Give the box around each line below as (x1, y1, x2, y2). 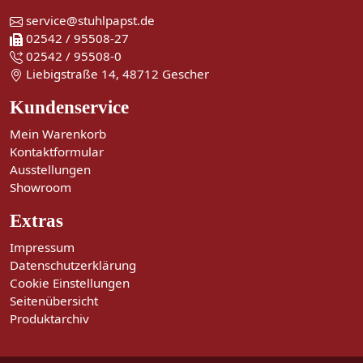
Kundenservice (10, 96, 129, 118)
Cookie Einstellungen (10, 275, 130, 292)
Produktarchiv (10, 310, 89, 327)
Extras (10, 210, 63, 232)
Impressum (10, 239, 75, 256)
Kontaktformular (10, 143, 104, 160)
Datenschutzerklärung (10, 257, 136, 274)
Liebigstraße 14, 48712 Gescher (23, 66, 209, 83)
